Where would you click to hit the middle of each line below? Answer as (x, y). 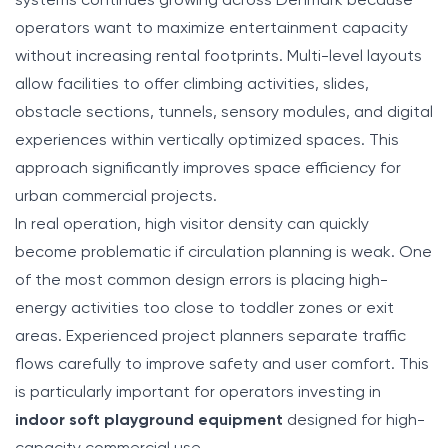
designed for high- (354, 420)
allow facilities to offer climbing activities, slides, (192, 84)
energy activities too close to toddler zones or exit (204, 308)
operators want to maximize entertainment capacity (211, 28)
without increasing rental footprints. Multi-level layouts (218, 56)
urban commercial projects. (116, 196)
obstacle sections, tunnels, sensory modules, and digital (224, 112)
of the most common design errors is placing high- (201, 280)
